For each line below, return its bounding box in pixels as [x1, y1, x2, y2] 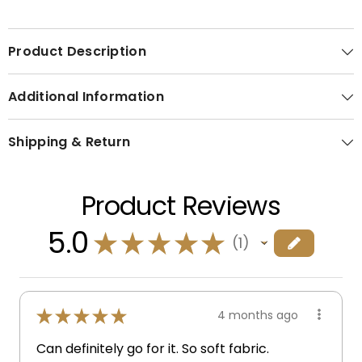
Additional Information [8, 86, 165, 106]
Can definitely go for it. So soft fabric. [36, 339, 269, 358]
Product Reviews [81, 187, 281, 224]
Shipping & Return [8, 132, 131, 151]
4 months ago [217, 307, 298, 324]
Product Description [8, 41, 147, 61]
